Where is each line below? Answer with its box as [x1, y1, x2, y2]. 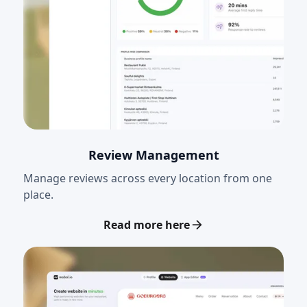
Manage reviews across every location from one [23, 170, 272, 186]
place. [23, 186, 53, 202]
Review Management [88, 146, 219, 163]
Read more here [103, 217, 190, 232]
